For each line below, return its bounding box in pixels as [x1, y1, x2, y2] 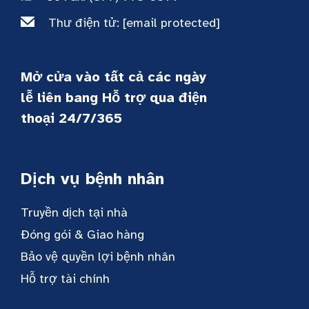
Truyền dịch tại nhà [21, 204, 128, 220]
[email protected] [123, 14, 220, 30]
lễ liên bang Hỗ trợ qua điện [21, 88, 207, 106]
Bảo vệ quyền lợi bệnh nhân [21, 248, 175, 264]
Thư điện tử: [48, 14, 123, 30]
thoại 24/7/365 [21, 109, 122, 127]
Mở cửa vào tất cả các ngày [21, 68, 206, 86]
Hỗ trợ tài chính [21, 270, 110, 286]
